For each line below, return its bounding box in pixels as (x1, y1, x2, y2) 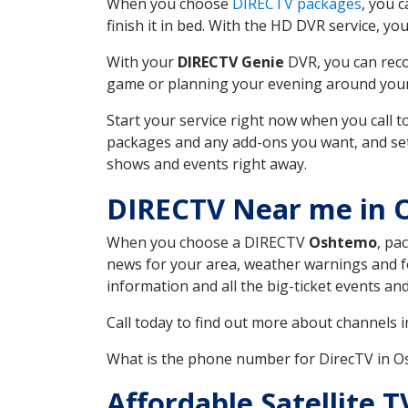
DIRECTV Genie (178, 51, 284, 72)
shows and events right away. (107, 153, 307, 174)
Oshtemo (309, 231, 377, 252)
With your (107, 51, 178, 72)
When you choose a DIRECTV (107, 231, 309, 252)
